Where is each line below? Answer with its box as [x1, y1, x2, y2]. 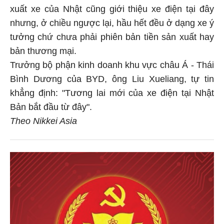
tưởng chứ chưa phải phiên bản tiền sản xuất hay [10, 30, 214, 40]
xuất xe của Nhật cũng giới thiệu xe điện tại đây [10, 2, 214, 12]
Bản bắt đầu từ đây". [10, 100, 92, 110]
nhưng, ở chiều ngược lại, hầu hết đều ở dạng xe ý [10, 16, 214, 26]
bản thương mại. [10, 44, 76, 54]
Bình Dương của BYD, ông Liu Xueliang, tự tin [10, 72, 214, 82]
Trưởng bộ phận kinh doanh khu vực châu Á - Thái [10, 58, 214, 68]
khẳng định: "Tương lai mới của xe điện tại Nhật [10, 86, 214, 96]
